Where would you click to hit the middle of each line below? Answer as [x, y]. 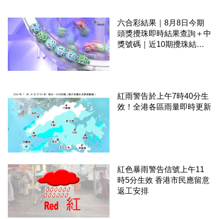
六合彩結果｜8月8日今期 [161, 23]
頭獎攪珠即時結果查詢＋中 [164, 34]
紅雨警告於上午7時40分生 [163, 96]
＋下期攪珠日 [141, 55]
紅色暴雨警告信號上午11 [161, 169]
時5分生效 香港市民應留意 [164, 180]
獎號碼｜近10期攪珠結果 [161, 44]
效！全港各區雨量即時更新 [164, 107]
